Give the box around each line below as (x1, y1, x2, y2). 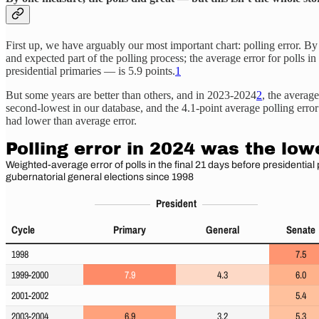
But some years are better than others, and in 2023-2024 (6, 89, 256, 102)
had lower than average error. (6, 115, 137, 127)
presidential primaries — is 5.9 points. (6, 65, 175, 78)
